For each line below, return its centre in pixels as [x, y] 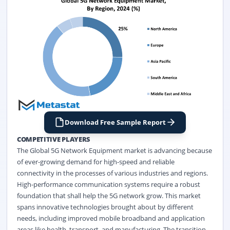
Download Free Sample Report [115, 122]
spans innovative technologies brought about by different [105, 207]
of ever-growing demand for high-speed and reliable [95, 161]
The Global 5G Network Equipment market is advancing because [114, 150]
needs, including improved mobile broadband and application [111, 218]
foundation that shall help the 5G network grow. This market [109, 195]
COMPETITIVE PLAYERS [53, 139]
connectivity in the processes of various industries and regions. [112, 173]
